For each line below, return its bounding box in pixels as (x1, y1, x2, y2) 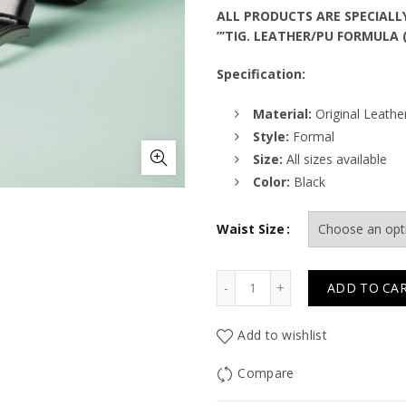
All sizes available (283, 150, 387, 168)
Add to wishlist (237, 326, 327, 344)
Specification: (217, 65, 305, 82)
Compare (237, 364, 295, 382)
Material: (253, 105, 312, 122)
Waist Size (217, 220, 285, 237)
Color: (253, 173, 290, 190)
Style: (253, 128, 289, 145)
